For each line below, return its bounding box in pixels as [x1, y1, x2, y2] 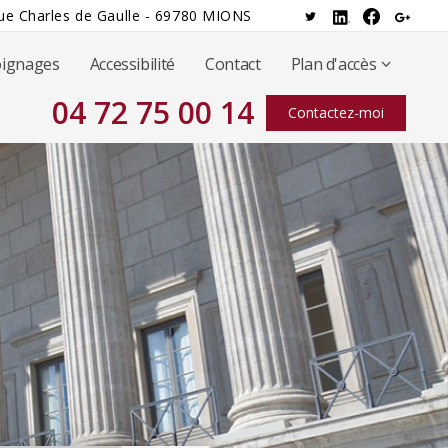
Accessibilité [89, 53, 176, 75]
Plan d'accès [290, 53, 377, 75]
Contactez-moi [288, 102, 384, 122]
